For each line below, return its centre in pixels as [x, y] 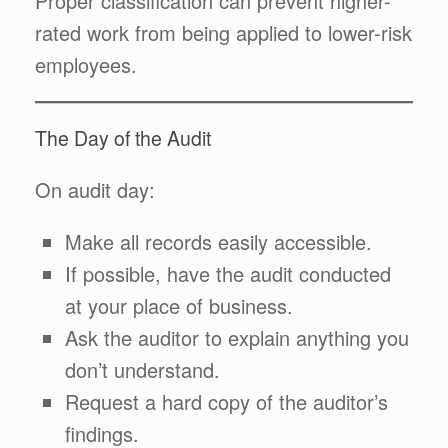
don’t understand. [142, 369]
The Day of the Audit [123, 138]
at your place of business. [179, 305]
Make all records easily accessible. [218, 241]
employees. [86, 64]
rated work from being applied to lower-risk [223, 32]
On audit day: [95, 189]
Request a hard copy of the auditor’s [226, 401]
